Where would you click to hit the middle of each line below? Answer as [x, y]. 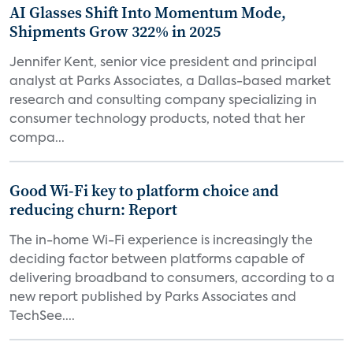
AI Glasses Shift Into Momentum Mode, [148, 13]
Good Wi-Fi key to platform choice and [144, 191]
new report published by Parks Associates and [153, 298]
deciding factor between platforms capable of [157, 260]
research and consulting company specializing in [163, 101]
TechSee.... [42, 317]
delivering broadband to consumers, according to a [172, 279]
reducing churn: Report [93, 210]
